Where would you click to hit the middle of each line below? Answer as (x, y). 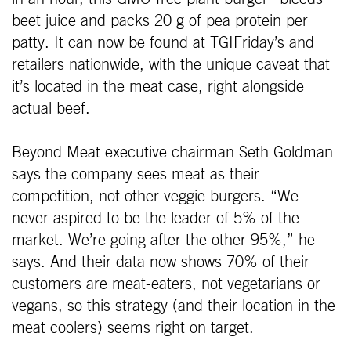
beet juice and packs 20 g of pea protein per (160, 22)
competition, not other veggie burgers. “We (155, 197)
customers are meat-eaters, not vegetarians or (166, 285)
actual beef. (51, 109)
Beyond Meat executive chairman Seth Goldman (172, 153)
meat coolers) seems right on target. (133, 329)
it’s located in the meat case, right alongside (158, 87)
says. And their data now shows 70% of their (161, 263)
